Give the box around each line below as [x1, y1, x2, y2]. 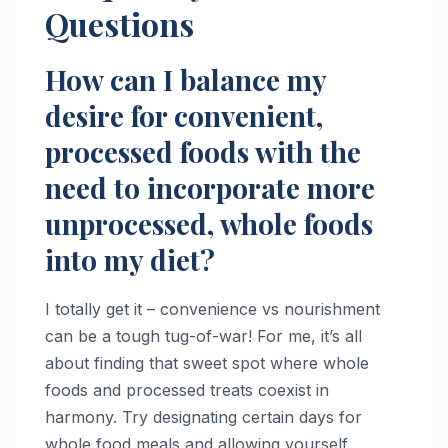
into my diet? [45, 240, 215, 278]
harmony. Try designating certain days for [45, 406, 362, 427]
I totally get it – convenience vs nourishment [45, 298, 380, 319]
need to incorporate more [45, 168, 375, 206]
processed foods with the [45, 132, 361, 170]
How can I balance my [45, 60, 326, 98]
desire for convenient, [45, 96, 323, 134]
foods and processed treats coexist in [45, 379, 329, 400]
